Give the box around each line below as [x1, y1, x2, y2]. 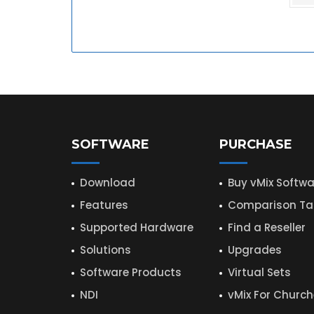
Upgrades [227, 242, 282, 257]
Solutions [80, 242, 131, 257]
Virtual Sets [227, 264, 291, 280]
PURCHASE [219, 136, 292, 152]
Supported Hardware [80, 219, 193, 235]
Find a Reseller [227, 219, 306, 235]
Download [80, 175, 135, 190]
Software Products [80, 264, 182, 280]
